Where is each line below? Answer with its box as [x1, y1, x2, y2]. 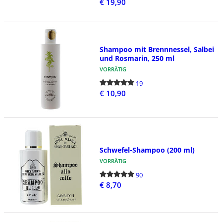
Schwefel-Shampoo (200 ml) [99, 145, 195, 155]
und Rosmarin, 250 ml [99, 54, 174, 63]
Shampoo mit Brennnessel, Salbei [99, 45, 214, 55]
